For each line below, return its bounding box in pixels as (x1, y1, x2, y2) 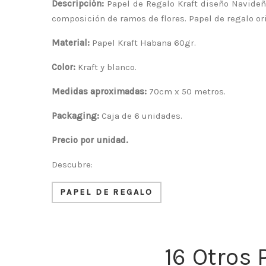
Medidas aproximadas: (52, 86, 147, 97)
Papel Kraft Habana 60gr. (90, 37, 196, 49)
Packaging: (52, 110, 99, 122)
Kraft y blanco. (75, 62, 139, 73)
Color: (52, 62, 75, 73)
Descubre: (52, 159, 95, 170)
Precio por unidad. (52, 135, 128, 146)
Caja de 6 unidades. (99, 110, 182, 122)
